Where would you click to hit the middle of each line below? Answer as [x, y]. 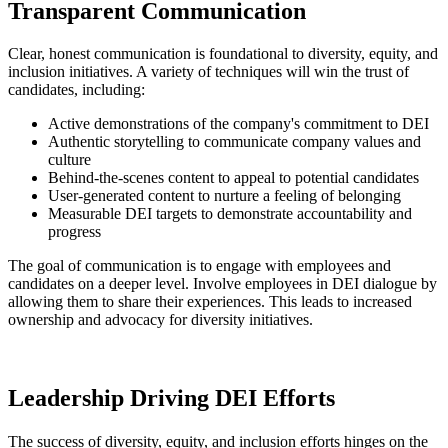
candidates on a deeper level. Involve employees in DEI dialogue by [222, 284]
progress [74, 232]
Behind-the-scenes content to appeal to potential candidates [233, 178]
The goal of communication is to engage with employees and [199, 266]
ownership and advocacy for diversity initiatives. [162, 320]
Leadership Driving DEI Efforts [171, 398]
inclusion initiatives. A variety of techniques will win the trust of [208, 72]
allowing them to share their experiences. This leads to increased [210, 302]
